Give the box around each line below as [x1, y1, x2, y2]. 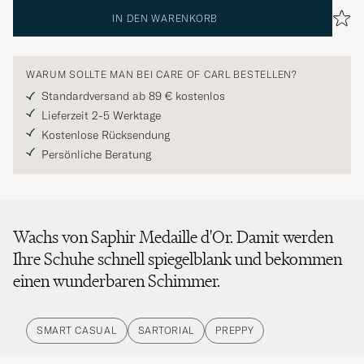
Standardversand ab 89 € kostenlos [41, 89, 225, 104]
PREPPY [215, 324, 254, 337]
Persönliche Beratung [41, 147, 151, 162]
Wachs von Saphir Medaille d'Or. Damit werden [13, 226, 333, 249]
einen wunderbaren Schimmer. [13, 270, 220, 292]
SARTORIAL [137, 324, 195, 337]
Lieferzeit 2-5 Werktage [41, 108, 161, 123]
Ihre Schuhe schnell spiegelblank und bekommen [13, 248, 342, 271]
